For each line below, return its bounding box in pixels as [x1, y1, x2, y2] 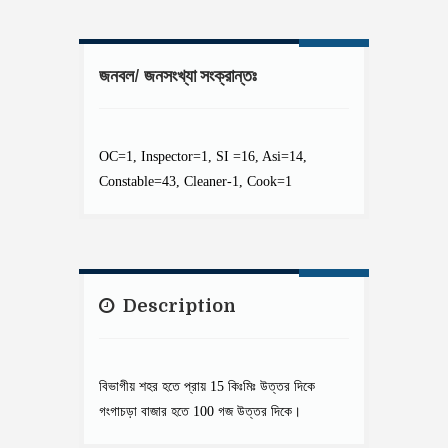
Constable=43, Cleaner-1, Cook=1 [99, 174, 292, 190]
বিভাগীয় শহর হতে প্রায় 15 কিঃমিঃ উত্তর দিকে [99, 379, 315, 395]
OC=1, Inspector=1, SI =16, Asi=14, [99, 149, 307, 165]
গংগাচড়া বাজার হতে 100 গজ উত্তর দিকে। [99, 404, 301, 420]
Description [119, 296, 236, 317]
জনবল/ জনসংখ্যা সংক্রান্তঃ [99, 66, 257, 87]
